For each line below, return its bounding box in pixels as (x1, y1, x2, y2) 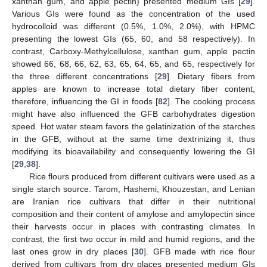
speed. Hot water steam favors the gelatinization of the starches (12, 121, 255, 131)
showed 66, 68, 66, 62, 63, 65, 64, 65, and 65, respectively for (12, 58, 255, 69)
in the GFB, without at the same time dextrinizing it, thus (12, 133, 255, 144)
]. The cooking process (167, 96, 255, 106)
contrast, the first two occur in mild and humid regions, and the (12, 234, 255, 244)
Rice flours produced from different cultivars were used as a (29, 171, 255, 181)
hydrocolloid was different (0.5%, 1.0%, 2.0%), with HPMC (12, 21, 255, 31)
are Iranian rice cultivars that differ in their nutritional (12, 196, 255, 206)
